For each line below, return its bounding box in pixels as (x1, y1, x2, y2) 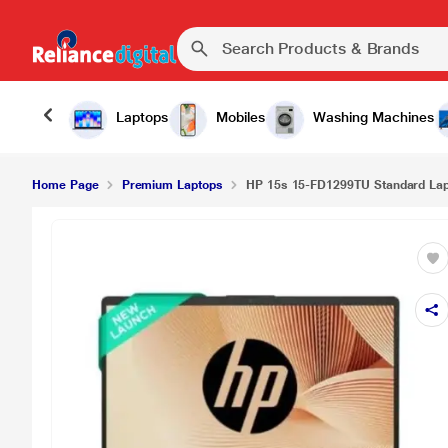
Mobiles (216, 109, 265, 125)
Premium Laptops (121, 178, 223, 192)
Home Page (32, 178, 99, 192)
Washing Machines (313, 109, 434, 125)
